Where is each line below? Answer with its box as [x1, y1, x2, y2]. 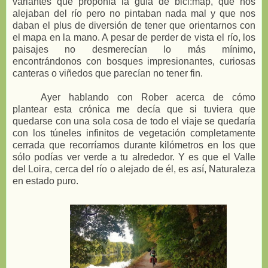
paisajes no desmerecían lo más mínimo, [13, 44, 255, 54]
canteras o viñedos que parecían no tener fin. [13, 68, 203, 78]
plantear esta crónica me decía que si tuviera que [13, 103, 255, 114]
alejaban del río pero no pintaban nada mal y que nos [13, 8, 255, 19]
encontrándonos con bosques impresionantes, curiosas [13, 56, 255, 66]
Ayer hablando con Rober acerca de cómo [41, 92, 255, 102]
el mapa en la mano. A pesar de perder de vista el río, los [13, 32, 255, 42]
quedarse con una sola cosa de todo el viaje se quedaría [13, 115, 255, 126]
